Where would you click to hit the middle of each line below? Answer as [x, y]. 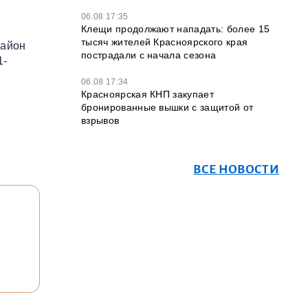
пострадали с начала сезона [149, 55]
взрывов [100, 120]
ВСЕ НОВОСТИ [236, 169]
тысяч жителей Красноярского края [165, 42]
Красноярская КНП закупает [148, 94]
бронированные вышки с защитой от [167, 107]
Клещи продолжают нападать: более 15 [176, 29]
